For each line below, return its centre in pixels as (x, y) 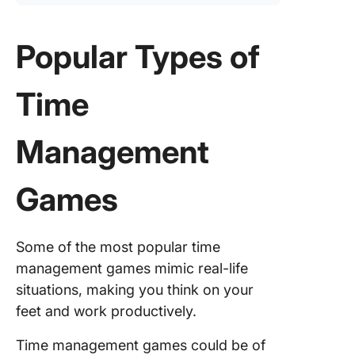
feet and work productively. (106, 311)
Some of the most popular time (118, 247)
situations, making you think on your (135, 290)
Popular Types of (138, 57)
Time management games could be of (141, 345)
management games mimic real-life (132, 268)
